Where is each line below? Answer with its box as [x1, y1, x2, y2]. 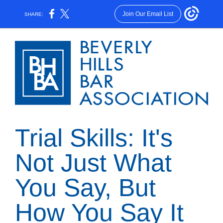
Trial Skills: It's [15, 124, 173, 152]
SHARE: [21, 11, 47, 17]
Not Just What [15, 149, 172, 177]
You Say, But [15, 174, 156, 202]
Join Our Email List [122, 10, 173, 17]
